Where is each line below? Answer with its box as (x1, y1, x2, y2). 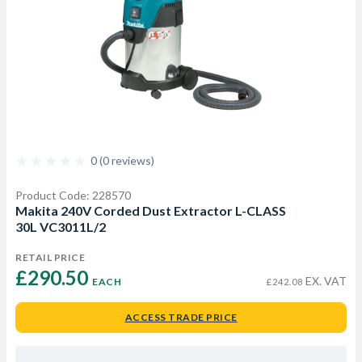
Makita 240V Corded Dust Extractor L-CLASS (15, 203, 286, 218)
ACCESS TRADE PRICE (124, 311, 238, 323)
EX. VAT (303, 274, 347, 288)
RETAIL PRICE (15, 251, 85, 263)
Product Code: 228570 (15, 188, 131, 202)
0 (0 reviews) (90, 154, 154, 167)
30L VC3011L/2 (15, 219, 106, 234)
